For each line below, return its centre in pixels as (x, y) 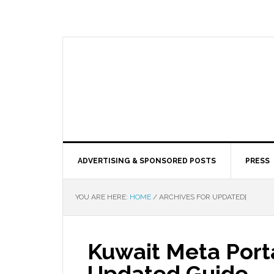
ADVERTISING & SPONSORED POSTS (147, 161)
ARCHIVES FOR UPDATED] (203, 197)
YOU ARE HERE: (102, 197)
